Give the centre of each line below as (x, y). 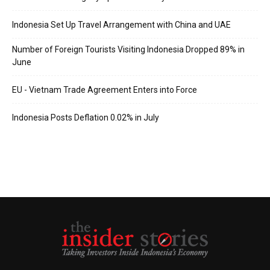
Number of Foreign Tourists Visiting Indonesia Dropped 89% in (128, 49)
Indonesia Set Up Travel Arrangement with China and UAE (121, 25)
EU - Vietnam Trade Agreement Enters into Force (105, 90)
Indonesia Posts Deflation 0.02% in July (86, 118)
